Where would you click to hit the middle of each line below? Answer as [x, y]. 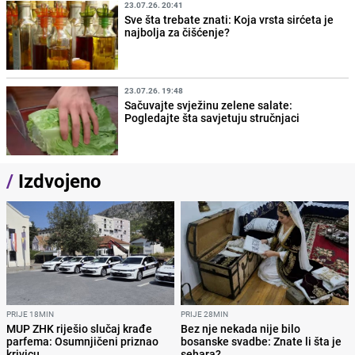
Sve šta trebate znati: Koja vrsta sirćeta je [229, 19]
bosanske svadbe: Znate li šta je [261, 341]
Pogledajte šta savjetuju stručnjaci [212, 117]
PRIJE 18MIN [30, 313]
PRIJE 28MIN [204, 313]
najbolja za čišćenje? [177, 32]
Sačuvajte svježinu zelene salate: [209, 105]
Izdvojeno [57, 180]
